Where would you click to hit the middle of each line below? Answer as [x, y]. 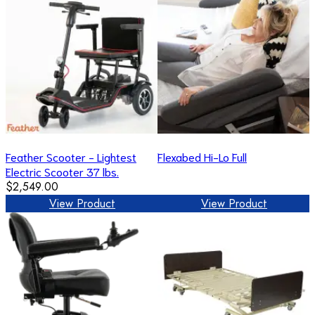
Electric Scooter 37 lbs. [62, 171]
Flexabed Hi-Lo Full [202, 156]
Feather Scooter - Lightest [71, 156]
